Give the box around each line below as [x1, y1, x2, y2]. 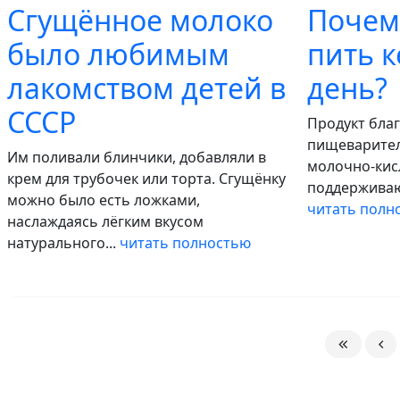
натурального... [7, 233, 120, 253]
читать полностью [120, 233, 251, 253]
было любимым [7, 35, 229, 73]
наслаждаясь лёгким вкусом [7, 212, 204, 231]
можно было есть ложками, [7, 190, 200, 210]
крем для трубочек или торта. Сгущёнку [7, 169, 286, 188]
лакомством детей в [7, 69, 286, 107]
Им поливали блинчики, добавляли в [7, 147, 266, 167]
